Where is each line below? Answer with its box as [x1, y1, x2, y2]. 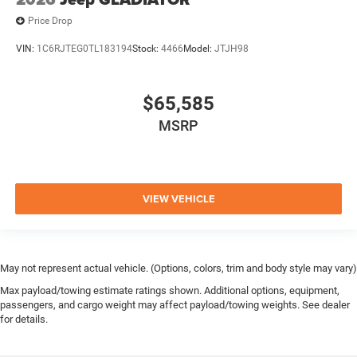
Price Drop [28, 15, 73, 27]
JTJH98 [214, 42, 249, 54]
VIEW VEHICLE [142, 190, 215, 206]
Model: [183, 42, 214, 54]
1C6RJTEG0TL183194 [37, 42, 132, 54]
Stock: [132, 42, 161, 54]
